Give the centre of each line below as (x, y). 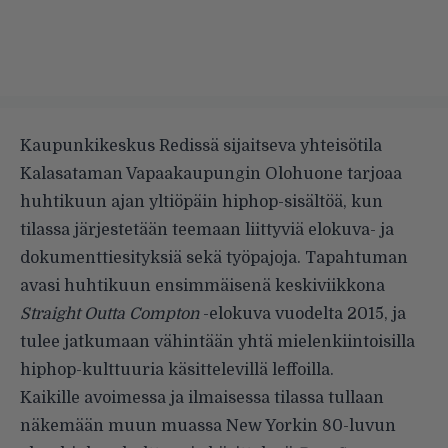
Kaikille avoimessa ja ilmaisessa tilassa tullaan (202, 397)
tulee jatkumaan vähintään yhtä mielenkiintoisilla (217, 341)
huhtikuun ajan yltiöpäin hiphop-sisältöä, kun (201, 201)
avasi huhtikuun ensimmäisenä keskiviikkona (202, 285)
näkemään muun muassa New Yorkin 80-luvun (208, 425)
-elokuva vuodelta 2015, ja (302, 313)
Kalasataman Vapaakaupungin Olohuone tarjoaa (211, 173)
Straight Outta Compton (109, 313)
